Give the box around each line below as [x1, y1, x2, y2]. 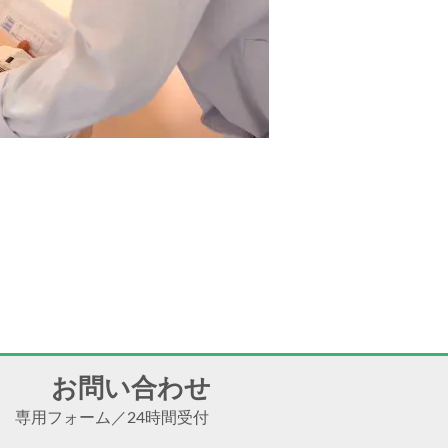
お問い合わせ [45, 375, 212, 402]
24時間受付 [127, 409, 209, 426]
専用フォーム [15, 409, 111, 426]
